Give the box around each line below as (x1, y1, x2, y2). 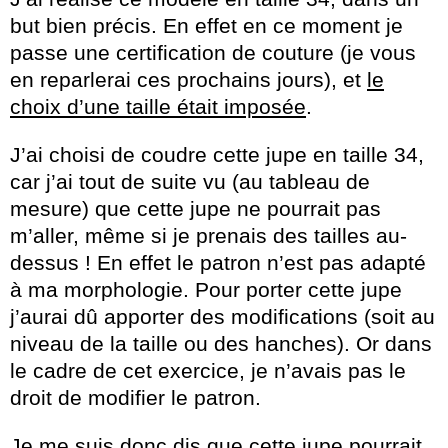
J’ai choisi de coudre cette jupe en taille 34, (10, 143, 424, 167)
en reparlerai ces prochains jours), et (10, 68, 367, 92)
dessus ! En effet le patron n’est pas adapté (10, 251, 426, 275)
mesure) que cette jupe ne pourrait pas (10, 197, 381, 221)
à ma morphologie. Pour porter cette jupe (10, 278, 402, 302)
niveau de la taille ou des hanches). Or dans (10, 332, 432, 356)
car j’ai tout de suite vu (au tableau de (10, 170, 370, 194)
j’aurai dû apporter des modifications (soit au (10, 305, 435, 329)
